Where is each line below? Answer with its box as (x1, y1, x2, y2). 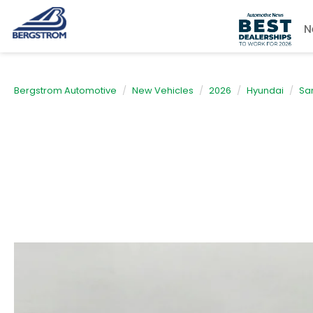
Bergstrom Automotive (14, 84, 117, 97)
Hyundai (247, 84, 284, 97)
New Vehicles (132, 84, 194, 97)
